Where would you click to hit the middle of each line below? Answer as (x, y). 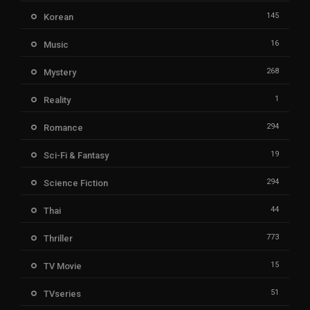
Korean (58, 17)
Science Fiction (76, 183)
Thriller (58, 238)
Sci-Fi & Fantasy (76, 155)
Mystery (60, 72)
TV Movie (63, 266)
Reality (57, 100)
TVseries (62, 293)
